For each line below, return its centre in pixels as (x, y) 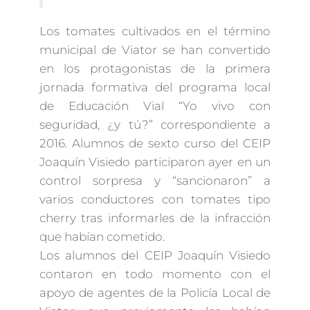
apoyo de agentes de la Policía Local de (155, 293)
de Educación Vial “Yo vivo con (155, 106)
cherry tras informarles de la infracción (155, 218)
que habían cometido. (102, 237)
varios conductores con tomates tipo (155, 200)
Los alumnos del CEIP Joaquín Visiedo (155, 256)
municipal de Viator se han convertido (155, 50)
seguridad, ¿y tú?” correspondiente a (155, 125)
